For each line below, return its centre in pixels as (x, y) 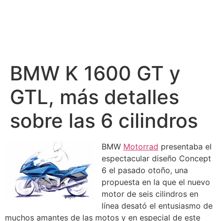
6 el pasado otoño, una (145, 170)
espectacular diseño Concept (156, 158)
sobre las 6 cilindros (104, 121)
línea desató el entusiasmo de (157, 206)
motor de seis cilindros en (150, 194)
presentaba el (185, 147)
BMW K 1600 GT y (95, 73)
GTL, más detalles (94, 97)
